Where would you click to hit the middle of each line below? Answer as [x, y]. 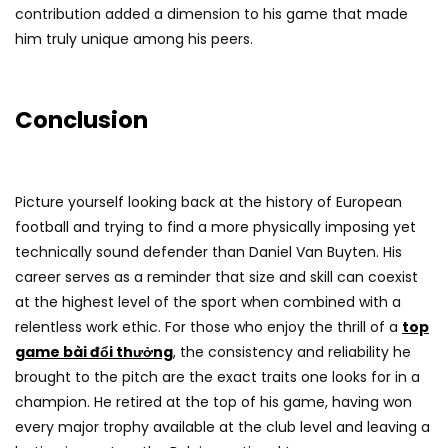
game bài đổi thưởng [94, 352]
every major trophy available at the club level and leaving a [222, 427]
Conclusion [81, 120]
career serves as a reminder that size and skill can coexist [216, 277]
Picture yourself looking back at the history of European [208, 202]
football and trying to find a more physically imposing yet [215, 227]
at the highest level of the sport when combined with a [208, 302]
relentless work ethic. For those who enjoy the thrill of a [208, 327]
